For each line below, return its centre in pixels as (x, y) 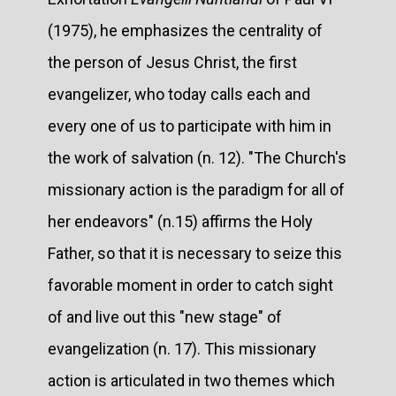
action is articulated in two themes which (191, 380)
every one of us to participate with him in (190, 126)
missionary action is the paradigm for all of (196, 189)
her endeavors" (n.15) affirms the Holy (180, 221)
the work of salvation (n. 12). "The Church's (197, 157)
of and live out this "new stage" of (165, 316)
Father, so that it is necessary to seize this (195, 253)
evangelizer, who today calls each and (179, 94)
